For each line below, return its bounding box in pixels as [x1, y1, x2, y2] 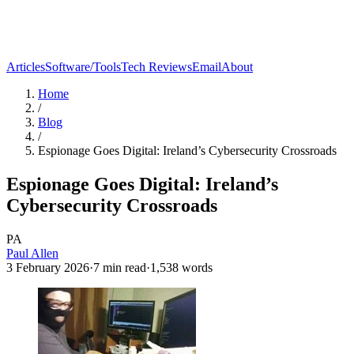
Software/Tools [45, 60, 121, 73]
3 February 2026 [6, 260, 89, 274]
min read [100, 260, 146, 274]
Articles [6, 60, 45, 73]
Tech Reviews [121, 60, 192, 73]
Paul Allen [6, 246, 58, 260]
